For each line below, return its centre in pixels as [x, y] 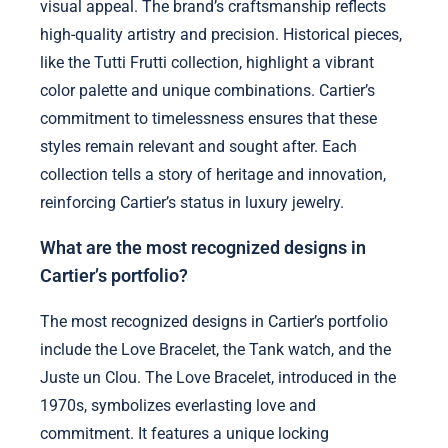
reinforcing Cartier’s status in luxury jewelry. [192, 202]
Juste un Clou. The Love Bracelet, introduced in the [218, 377]
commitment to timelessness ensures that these [208, 118]
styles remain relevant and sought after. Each [198, 146]
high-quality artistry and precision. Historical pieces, [221, 34]
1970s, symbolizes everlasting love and [178, 405]
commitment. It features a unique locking [184, 433]
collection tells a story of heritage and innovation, [213, 174]
